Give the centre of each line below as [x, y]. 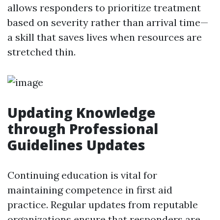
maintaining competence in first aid [90, 190]
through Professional [83, 129]
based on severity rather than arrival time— [108, 22]
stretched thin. [41, 52]
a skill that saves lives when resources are [105, 37]
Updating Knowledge [82, 112]
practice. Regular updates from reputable [103, 205]
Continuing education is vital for [82, 175]
